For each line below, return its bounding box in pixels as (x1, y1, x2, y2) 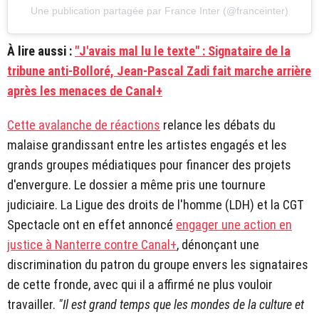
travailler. (7, 297, 58, 313)
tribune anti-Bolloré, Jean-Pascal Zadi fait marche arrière (7, 63, 311, 79)
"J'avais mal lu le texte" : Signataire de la (75, 43, 291, 59)
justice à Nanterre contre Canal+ (7, 237, 177, 253)
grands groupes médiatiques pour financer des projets (7, 157, 291, 173)
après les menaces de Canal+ (7, 83, 162, 99)
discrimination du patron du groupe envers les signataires (7, 257, 308, 273)
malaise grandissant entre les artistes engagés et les (7, 137, 287, 153)
